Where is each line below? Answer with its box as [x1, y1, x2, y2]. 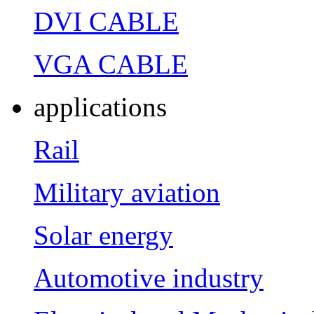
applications [34, 91, 167, 122]
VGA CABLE [34, 48, 188, 79]
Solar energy [34, 219, 173, 250]
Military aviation [34, 177, 220, 207]
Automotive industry [34, 262, 264, 293]
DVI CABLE [34, 6, 179, 36]
